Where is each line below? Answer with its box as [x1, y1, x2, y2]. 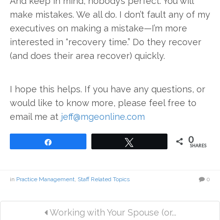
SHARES [190, 143, 206, 149]
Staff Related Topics [78, 176, 130, 183]
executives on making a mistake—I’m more [10, 23, 187, 34]
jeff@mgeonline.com [61, 111, 145, 122]
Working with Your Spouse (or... [47, 207, 176, 218]
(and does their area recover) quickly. [10, 51, 165, 61]
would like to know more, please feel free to [10, 98, 196, 109]
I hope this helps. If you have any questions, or [10, 84, 205, 95]
